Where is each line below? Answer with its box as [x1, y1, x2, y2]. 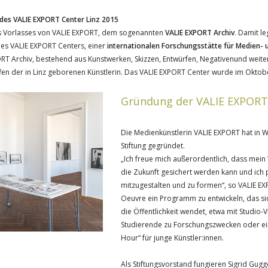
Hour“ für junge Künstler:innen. [121, 233, 224, 243]
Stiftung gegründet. [121, 141, 185, 151]
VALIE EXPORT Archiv [165, 28, 234, 38]
